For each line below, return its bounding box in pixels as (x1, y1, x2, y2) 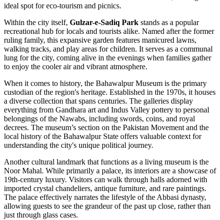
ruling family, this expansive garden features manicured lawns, (4, 36, 196, 45)
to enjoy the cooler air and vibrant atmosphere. (4, 62, 147, 71)
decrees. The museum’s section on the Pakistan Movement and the (4, 123, 209, 132)
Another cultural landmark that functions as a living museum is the (4, 158, 209, 166)
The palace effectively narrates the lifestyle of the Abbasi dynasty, (4, 193, 206, 202)
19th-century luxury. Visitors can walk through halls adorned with (4, 175, 207, 184)
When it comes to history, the (4, 79, 96, 88)
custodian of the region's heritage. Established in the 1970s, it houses (4, 88, 216, 97)
